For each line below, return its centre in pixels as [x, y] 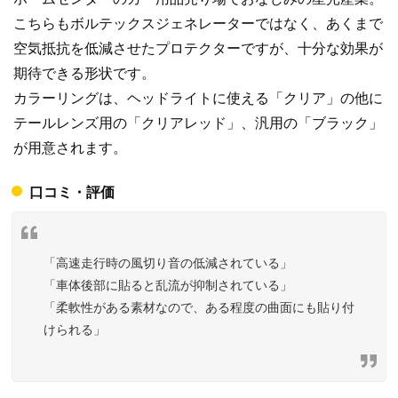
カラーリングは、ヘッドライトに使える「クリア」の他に [198, 98]
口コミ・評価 [72, 192]
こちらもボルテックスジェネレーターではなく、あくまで [198, 23]
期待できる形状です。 [84, 73]
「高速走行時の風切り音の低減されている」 [168, 263]
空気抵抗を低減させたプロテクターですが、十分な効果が [198, 48]
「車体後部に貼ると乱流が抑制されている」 [168, 285]
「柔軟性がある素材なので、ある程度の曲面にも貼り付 [199, 307]
